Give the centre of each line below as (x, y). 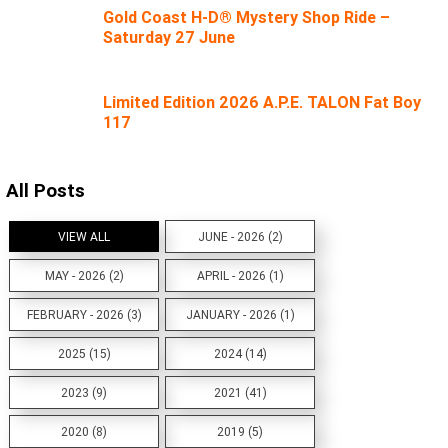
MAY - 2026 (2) (84, 276)
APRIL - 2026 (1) (240, 276)
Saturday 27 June (169, 36)
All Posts (45, 189)
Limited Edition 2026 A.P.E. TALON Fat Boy (262, 102)
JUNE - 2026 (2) (240, 237)
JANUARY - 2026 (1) (240, 315)
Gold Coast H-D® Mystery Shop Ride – (247, 16)
